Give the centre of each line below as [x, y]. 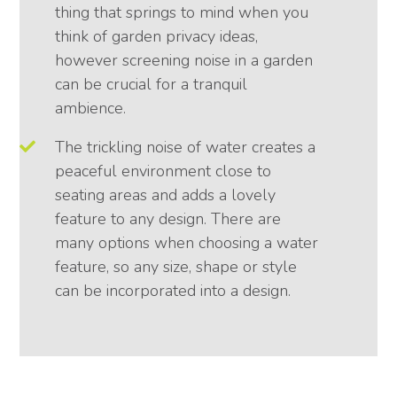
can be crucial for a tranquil [152, 85]
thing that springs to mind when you [182, 13]
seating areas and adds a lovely [166, 195]
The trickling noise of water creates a [186, 148]
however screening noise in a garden [184, 61]
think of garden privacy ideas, [157, 37]
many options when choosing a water [187, 243]
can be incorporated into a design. [173, 291]
